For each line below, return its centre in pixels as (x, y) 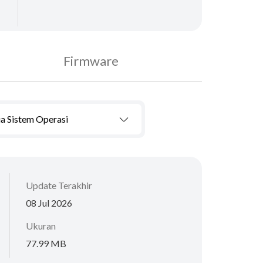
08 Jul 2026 (49, 203)
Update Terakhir (59, 185)
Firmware (91, 60)
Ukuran (41, 225)
